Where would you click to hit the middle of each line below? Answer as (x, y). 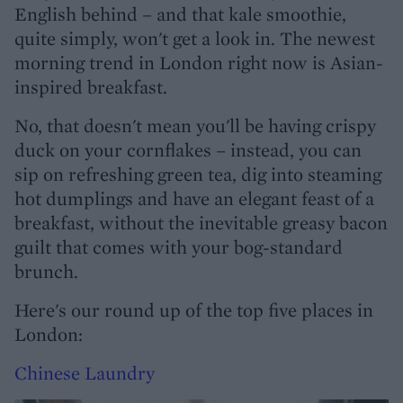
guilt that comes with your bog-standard (179, 247)
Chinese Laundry (85, 373)
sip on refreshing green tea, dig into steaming (198, 174)
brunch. (46, 271)
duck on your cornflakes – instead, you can (188, 150)
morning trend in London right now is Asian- (199, 63)
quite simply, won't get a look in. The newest (195, 38)
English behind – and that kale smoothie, (180, 14)
